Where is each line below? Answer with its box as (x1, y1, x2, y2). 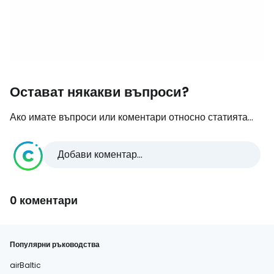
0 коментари (10, 193, 78, 209)
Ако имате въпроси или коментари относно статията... (10, 110, 253, 125)
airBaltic (10, 260, 41, 271)
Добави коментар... (57, 147, 143, 162)
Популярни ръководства (10, 239, 100, 250)
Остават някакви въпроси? (10, 83, 189, 102)
